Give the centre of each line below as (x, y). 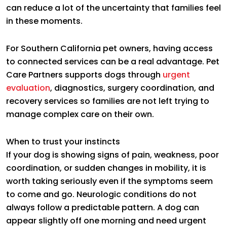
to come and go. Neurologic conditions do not (101, 194)
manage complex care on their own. (80, 114)
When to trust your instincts (63, 141)
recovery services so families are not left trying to (108, 101)
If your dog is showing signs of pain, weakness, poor (112, 155)
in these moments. (44, 21)
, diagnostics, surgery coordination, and (132, 88)
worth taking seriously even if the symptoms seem (109, 181)
